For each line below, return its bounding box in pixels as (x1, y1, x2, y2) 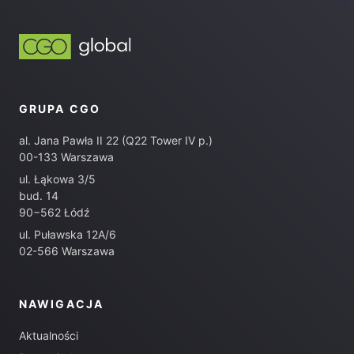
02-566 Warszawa (19, 244, 115, 258)
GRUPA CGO (19, 102, 100, 115)
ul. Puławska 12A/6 (19, 228, 116, 241)
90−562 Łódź (19, 205, 90, 219)
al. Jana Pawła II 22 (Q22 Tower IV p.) (19, 134, 213, 147)
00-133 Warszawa (19, 150, 114, 164)
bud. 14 (19, 189, 58, 202)
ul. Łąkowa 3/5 (19, 172, 96, 186)
